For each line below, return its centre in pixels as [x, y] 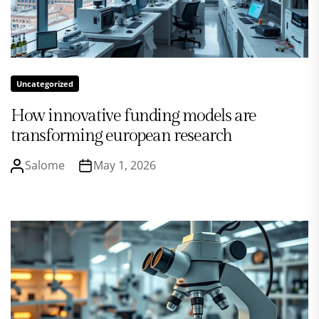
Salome [45, 166]
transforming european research [122, 136]
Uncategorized [45, 84]
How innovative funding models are [134, 116]
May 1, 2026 [125, 166]
